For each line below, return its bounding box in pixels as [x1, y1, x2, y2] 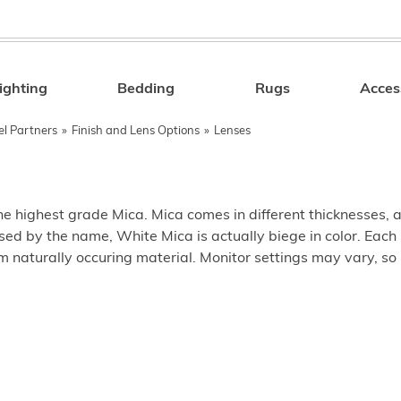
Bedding [117, 82, 175, 97]
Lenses [214, 125, 251, 137]
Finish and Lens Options [72, 125, 200, 137]
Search [276, 85, 323, 99]
